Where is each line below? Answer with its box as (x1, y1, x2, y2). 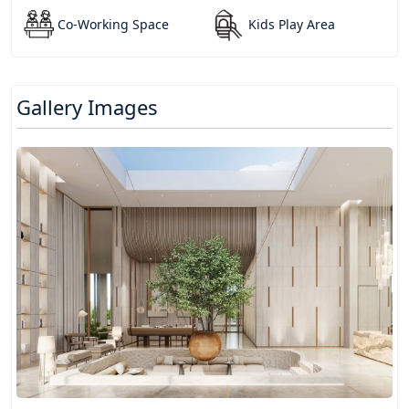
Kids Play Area (247, 16, 335, 34)
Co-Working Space (58, 16, 169, 34)
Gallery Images (16, 92, 158, 121)
